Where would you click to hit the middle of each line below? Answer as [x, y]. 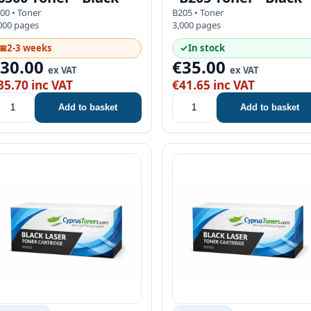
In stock [206, 48]
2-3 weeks [30, 48]
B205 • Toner [197, 12]
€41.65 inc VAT [213, 85]
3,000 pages [196, 25]
